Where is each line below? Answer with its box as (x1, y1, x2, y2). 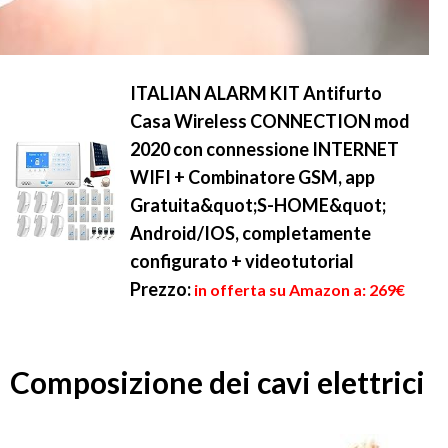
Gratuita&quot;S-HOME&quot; (130, 194, 386, 216)
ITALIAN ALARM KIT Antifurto (130, 82, 382, 104)
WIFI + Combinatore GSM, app (130, 166, 375, 188)
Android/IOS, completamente (130, 222, 371, 244)
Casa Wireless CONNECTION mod (130, 110, 410, 132)
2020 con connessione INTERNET (130, 138, 399, 160)
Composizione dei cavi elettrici (10, 364, 425, 401)
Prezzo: (130, 278, 191, 300)
